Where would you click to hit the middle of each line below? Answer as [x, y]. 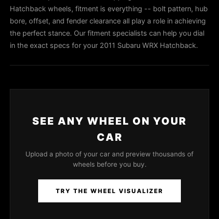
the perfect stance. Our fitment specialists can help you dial [107, 33]
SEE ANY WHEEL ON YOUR [109, 121]
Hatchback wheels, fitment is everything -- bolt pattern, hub [109, 9]
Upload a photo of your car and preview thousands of [109, 154]
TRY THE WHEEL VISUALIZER [109, 191]
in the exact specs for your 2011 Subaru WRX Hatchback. [104, 45]
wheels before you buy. [109, 164]
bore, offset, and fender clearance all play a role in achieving [108, 21]
